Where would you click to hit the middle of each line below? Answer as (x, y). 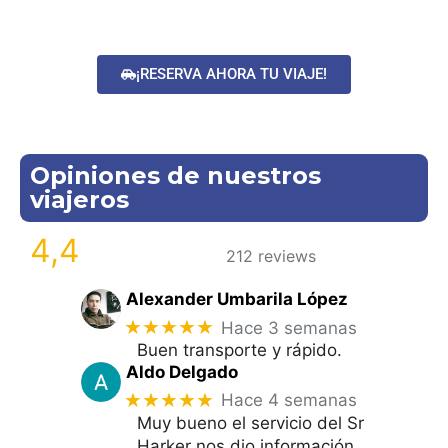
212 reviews (270, 256)
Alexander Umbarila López (236, 299)
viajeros (79, 200)
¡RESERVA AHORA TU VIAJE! (231, 74)
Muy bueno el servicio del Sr (250, 422)
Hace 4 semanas (289, 400)
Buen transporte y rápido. (239, 350)
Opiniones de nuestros (175, 176)
